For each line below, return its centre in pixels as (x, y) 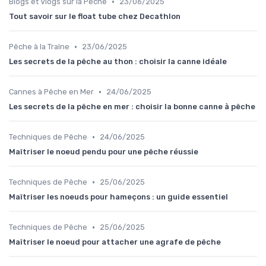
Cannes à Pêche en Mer (51, 92)
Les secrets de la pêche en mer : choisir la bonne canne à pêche (132, 107)
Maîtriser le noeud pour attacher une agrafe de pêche (115, 242)
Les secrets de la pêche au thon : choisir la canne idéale (118, 62)
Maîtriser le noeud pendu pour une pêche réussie (104, 152)
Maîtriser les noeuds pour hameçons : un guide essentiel (118, 197)
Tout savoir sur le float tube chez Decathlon (95, 17)
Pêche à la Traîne (39, 47)
